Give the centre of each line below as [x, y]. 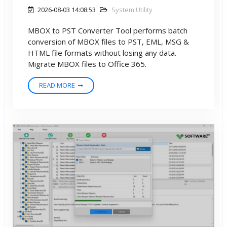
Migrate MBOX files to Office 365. [87, 64]
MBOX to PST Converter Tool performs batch [108, 31]
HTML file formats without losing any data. [102, 53]
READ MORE [57, 85]
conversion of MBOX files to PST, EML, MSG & [108, 42]
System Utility [132, 10]
